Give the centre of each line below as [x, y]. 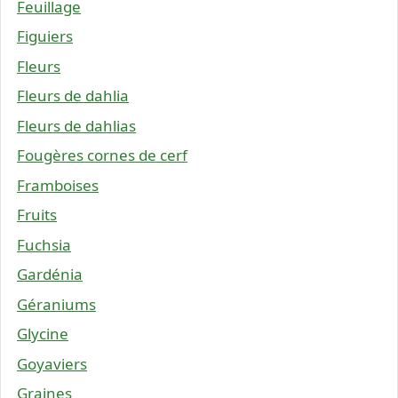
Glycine [43, 334]
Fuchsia [44, 244]
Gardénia [50, 275]
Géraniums [56, 304]
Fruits [37, 215]
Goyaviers [52, 363]
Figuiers [45, 36]
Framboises [58, 185]
